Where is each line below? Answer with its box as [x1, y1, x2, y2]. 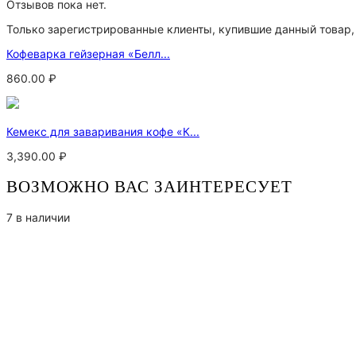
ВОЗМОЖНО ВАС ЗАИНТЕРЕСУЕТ [6, 176, 292, 196]
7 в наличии [6, 211, 70, 225]
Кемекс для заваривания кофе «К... [6, 125, 199, 139]
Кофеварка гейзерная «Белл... [6, 47, 170, 61]
